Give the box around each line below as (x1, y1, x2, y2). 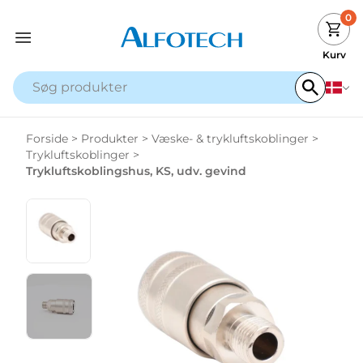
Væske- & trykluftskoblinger (152, 131, 309, 146)
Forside (26, 131, 68, 146)
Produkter (81, 131, 139, 146)
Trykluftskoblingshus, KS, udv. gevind (26, 164, 246, 178)
